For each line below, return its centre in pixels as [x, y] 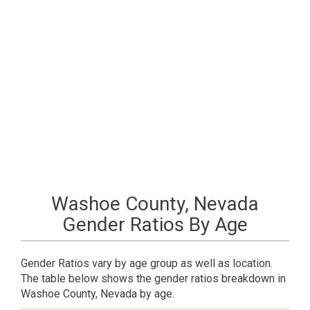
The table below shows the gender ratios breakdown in [153, 278]
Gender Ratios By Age [155, 224]
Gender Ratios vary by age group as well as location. [147, 263]
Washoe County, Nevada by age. [98, 293]
